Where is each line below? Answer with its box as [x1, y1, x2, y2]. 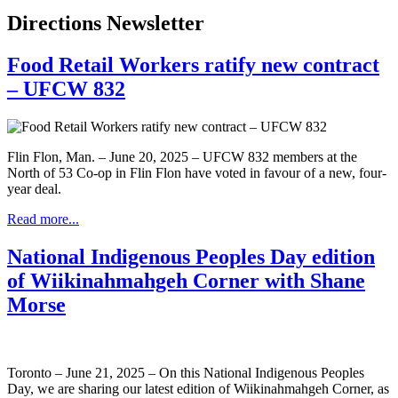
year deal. [7, 181, 65, 197]
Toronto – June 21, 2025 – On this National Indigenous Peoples [7, 364, 364, 380]
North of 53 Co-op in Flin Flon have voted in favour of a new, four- [7, 165, 386, 181]
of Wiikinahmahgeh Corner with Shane [7, 268, 365, 292]
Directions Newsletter [7, 12, 204, 36]
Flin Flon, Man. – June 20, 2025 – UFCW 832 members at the [7, 149, 357, 165]
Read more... [7, 211, 79, 227]
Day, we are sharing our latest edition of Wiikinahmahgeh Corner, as [7, 380, 389, 396]
